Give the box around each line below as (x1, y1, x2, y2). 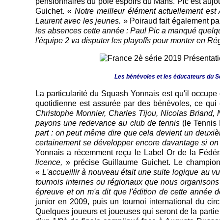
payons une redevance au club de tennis (35, 118, 182, 127)
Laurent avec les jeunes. (35, 16, 123, 25)
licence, (35, 158, 62, 166)
